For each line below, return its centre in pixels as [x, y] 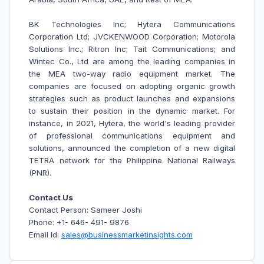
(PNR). [41, 173]
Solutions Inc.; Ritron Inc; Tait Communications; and [132, 49]
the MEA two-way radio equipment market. [125, 74]
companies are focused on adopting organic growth [132, 86]
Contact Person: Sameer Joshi [85, 210]
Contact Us [51, 198]
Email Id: [45, 235]
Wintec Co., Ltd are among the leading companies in [132, 62]
